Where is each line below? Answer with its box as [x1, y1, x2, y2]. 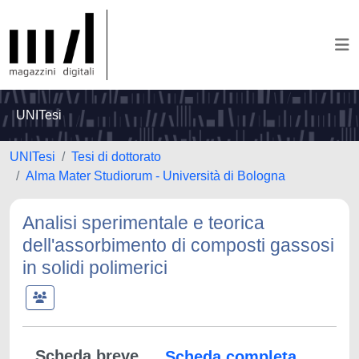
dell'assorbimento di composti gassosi [22, 235, 334, 256]
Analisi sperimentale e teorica [22, 212, 264, 233]
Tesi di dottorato [71, 150, 161, 163]
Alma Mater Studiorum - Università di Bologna [26, 169, 285, 183]
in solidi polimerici [22, 257, 167, 278]
